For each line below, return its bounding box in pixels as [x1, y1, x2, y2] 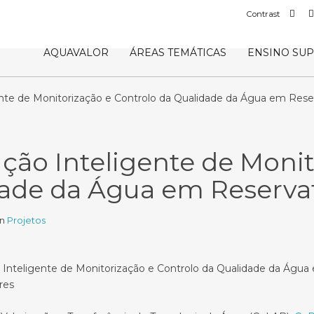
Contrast [247, 9, 280, 19]
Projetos [7, 214, 46, 226]
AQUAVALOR [43, 46, 109, 59]
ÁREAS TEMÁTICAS [130, 46, 226, 59]
